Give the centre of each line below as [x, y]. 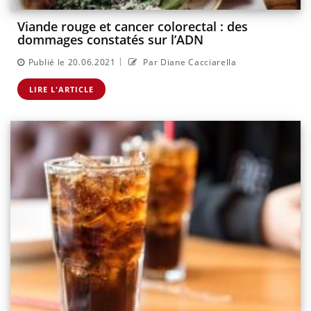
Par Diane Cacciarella [188, 62]
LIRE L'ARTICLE [61, 89]
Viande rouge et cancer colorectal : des [133, 27]
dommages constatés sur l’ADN [110, 40]
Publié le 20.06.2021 [72, 62]
